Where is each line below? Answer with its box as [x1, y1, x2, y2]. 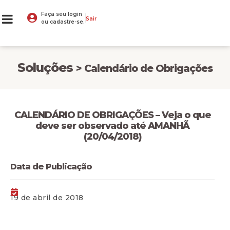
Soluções [17, 60, 76, 75]
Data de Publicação [10, 162, 92, 171]
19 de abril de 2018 [10, 193, 84, 202]
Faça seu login [41, 11, 82, 17]
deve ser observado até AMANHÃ [35, 120, 189, 131]
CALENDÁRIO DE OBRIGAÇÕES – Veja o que [14, 109, 211, 121]
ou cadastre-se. [41, 18, 85, 25]
